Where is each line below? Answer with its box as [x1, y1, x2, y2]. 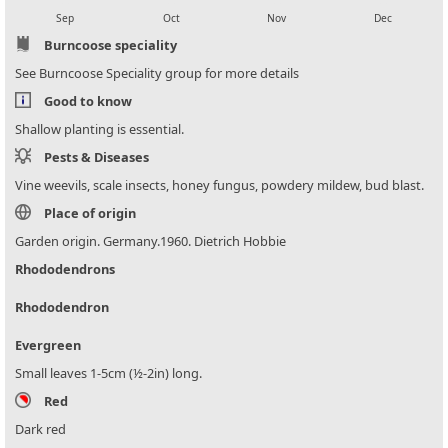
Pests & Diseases [44, 148, 149, 167]
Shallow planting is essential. [15, 120, 184, 139]
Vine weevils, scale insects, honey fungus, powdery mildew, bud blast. [15, 176, 424, 195]
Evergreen [15, 336, 81, 355]
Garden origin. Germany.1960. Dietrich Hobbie [15, 232, 286, 251]
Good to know [44, 92, 132, 111]
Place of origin [44, 204, 136, 223]
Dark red [15, 420, 66, 439]
